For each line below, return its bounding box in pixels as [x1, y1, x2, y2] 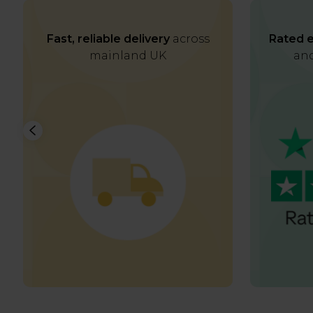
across [169, 32, 210, 45]
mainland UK [89, 49, 167, 62]
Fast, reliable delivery [46, 32, 170, 45]
